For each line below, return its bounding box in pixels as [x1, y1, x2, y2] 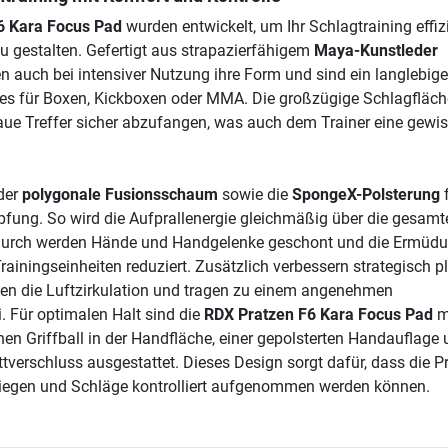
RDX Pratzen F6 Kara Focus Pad [203, 305, 433, 325]
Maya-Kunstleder [313, 41, 438, 61]
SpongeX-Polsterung [291, 185, 440, 205]
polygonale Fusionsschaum [21, 185, 218, 205]
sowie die [217, 185, 292, 205]
